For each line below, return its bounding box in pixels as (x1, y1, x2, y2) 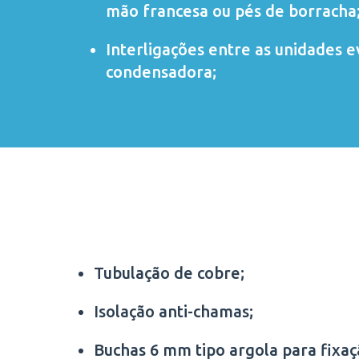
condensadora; (106, 62, 216, 81)
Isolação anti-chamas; (94, 302, 253, 321)
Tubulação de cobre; (94, 264, 244, 282)
